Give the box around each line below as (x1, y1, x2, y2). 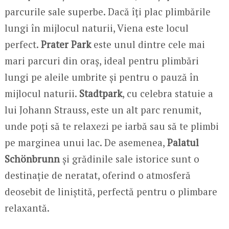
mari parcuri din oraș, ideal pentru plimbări (4, 54, 199, 67)
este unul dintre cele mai (90, 38, 205, 51)
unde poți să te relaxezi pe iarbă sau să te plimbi (4, 120, 219, 133)
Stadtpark (79, 87, 122, 100)
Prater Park (40, 38, 91, 51)
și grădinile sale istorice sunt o (59, 152, 199, 166)
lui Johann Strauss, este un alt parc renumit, (4, 103, 201, 117)
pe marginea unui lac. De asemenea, (4, 136, 167, 149)
